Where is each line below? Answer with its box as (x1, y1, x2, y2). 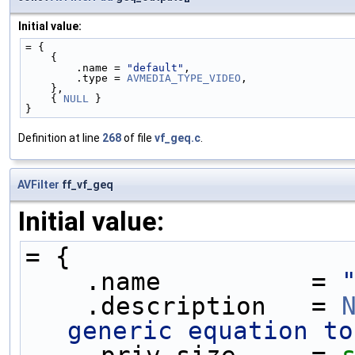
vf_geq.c (155, 131, 200, 144)
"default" (127, 61, 184, 74)
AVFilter (17, 177, 59, 191)
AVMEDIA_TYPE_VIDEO (127, 71, 241, 84)
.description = (86, 291, 342, 320)
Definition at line (18, 131, 102, 144)
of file (121, 131, 155, 144)
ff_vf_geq (59, 177, 113, 191)
